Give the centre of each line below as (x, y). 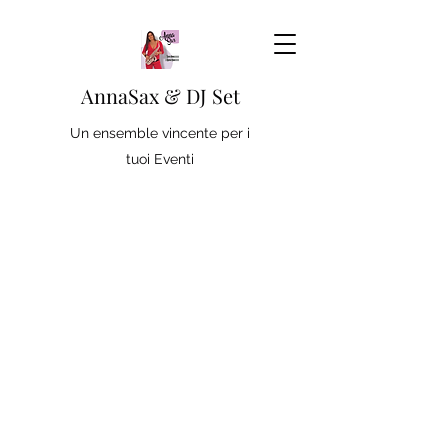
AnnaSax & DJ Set (160, 95)
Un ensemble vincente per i (160, 133)
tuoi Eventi (160, 159)
